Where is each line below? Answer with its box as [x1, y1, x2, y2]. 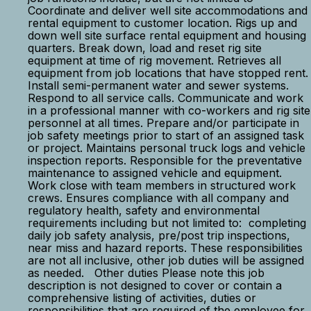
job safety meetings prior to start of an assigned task [28, 128, 304, 142]
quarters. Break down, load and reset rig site [28, 41, 262, 55]
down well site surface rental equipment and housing [28, 28, 306, 42]
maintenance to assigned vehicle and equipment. [28, 166, 282, 180]
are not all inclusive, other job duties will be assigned [28, 253, 304, 267]
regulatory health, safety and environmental [28, 203, 260, 217]
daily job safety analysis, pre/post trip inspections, [28, 228, 290, 242]
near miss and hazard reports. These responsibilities [28, 241, 303, 255]
